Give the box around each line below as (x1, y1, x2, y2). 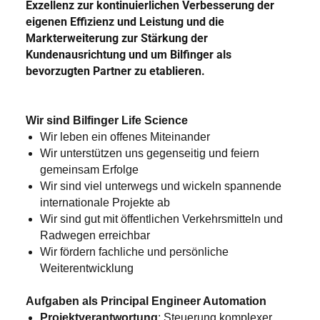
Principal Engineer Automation (101, 295, 266, 307)
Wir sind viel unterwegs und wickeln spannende (40, 180, 281, 192)
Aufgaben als (26, 295, 101, 307)
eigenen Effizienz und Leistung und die (26, 15, 224, 29)
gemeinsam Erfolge (40, 164, 139, 176)
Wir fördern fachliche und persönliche (40, 246, 229, 258)
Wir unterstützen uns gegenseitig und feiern (40, 147, 259, 159)
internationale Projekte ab (40, 196, 170, 209)
